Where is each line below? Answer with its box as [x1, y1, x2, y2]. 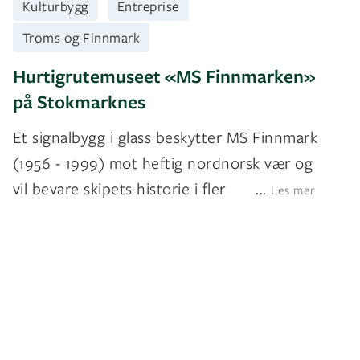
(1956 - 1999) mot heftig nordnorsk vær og [12, 152, 313, 174]
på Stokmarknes [12, 89, 145, 115]
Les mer [271, 182, 316, 198]
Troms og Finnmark [22, 27, 141, 47]
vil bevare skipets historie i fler [12, 178, 226, 200]
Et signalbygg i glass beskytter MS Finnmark [12, 126, 318, 149]
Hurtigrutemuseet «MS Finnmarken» [12, 63, 315, 89]
